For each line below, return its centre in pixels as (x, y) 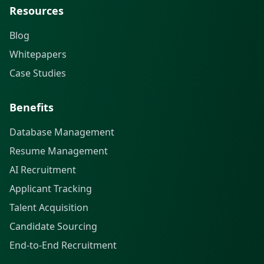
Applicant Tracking (51, 188)
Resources (37, 10)
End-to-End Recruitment (63, 245)
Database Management (62, 132)
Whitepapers (38, 54)
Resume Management (59, 151)
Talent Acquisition (49, 207)
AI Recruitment (43, 169)
